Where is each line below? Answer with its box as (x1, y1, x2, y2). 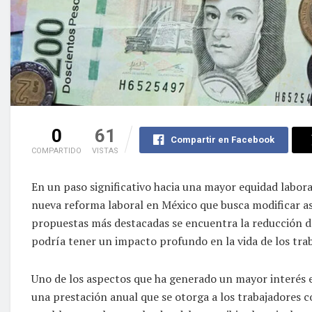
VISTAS (92, 146, 118, 155)
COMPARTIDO (31, 146, 81, 155)
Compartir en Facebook (170, 134, 274, 145)
